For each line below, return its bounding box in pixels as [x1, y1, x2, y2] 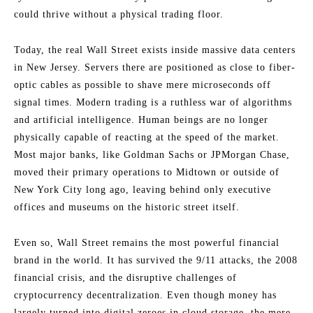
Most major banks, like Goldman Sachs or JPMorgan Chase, [14, 150, 290, 161]
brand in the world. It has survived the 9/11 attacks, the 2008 [14, 255, 298, 266]
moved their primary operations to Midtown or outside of [14, 167, 279, 178]
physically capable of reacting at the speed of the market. [14, 132, 279, 143]
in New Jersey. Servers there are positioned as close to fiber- [14, 62, 296, 73]
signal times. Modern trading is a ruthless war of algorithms [14, 97, 292, 108]
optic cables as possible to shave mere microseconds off [14, 80, 271, 91]
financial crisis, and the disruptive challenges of [14, 272, 237, 284]
